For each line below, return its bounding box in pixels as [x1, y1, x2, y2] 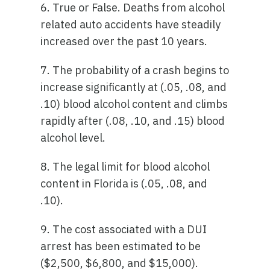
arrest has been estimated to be [40, 239, 201, 253]
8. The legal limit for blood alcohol [40, 160, 210, 174]
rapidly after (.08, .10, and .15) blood [40, 114, 225, 128]
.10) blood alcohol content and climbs [40, 97, 228, 111]
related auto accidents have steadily [40, 17, 221, 31]
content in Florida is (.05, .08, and [40, 177, 208, 190]
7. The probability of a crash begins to [40, 63, 230, 77]
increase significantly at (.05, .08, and [40, 80, 227, 94]
